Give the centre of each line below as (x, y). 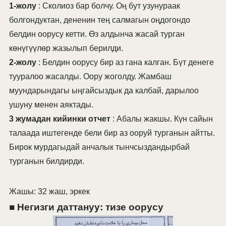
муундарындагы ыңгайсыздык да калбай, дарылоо (104, 91)
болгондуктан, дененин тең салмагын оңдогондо (99, 20)
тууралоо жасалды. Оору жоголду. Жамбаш (90, 77)
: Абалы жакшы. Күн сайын (161, 119)
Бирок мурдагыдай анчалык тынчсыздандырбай (99, 147)
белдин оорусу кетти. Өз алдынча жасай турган (97, 34)
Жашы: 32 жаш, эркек (49, 192)
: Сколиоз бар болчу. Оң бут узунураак (108, 6)
